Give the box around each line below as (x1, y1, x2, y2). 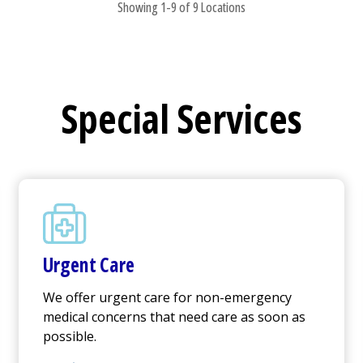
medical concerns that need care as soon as (42, 308, 305, 327)
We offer (42, 288, 99, 307)
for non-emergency (169, 288, 292, 307)
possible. (42, 327, 96, 346)
